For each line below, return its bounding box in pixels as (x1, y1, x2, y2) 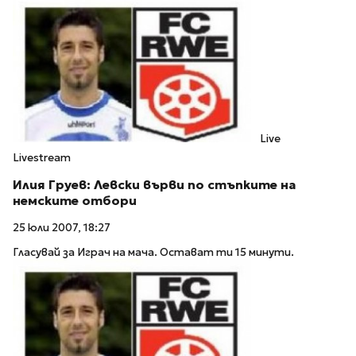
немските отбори (13, 192, 137, 208)
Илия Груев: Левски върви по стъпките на (13, 176, 296, 192)
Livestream (13, 150, 71, 164)
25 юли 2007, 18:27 (13, 221, 110, 235)
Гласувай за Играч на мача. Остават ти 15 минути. (13, 245, 294, 259)
